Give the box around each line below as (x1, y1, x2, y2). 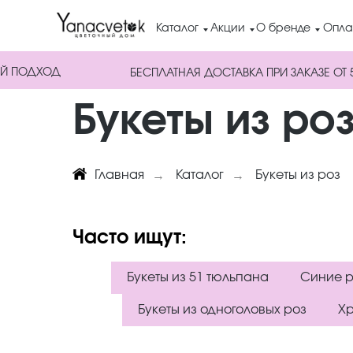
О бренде (256, 23, 310, 34)
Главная (94, 169, 144, 181)
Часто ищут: (72, 229, 187, 247)
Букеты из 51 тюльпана (126, 271, 269, 284)
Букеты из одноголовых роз (138, 303, 307, 316)
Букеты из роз (255, 169, 340, 181)
